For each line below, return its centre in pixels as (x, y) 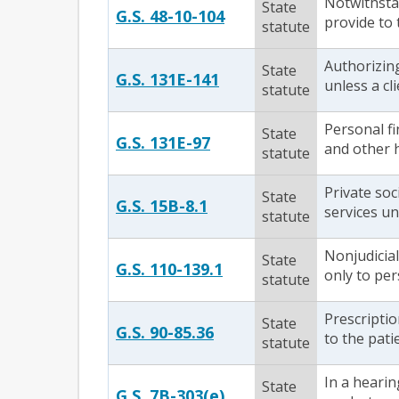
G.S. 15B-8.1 (162, 206)
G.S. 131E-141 (167, 79)
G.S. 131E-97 (163, 142)
